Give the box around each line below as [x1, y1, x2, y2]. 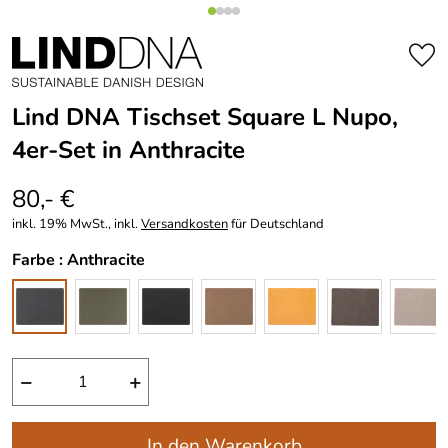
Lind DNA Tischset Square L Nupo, [12, 101, 398, 133]
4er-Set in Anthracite [12, 134, 245, 166]
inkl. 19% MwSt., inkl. [12, 215, 141, 233]
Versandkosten [141, 215, 228, 233]
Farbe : [12, 249, 67, 271]
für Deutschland [228, 215, 324, 233]
